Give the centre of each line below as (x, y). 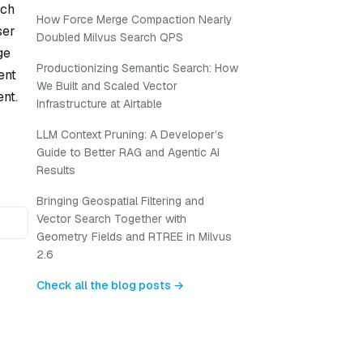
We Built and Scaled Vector (107, 86)
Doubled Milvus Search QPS (110, 37)
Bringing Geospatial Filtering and (120, 201)
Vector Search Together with (111, 219)
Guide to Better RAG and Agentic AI (128, 152)
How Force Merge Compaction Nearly (135, 19)
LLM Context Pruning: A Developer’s (130, 135)
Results (56, 170)
